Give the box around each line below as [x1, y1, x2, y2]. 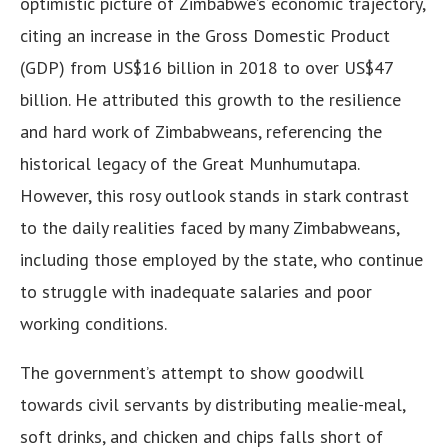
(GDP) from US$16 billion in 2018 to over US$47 [20, 56, 393, 80]
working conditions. [20, 312, 167, 336]
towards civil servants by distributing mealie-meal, [20, 393, 405, 417]
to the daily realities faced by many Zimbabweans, [20, 216, 399, 240]
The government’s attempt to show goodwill [20, 361, 364, 385]
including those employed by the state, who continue [20, 248, 423, 272]
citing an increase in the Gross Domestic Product [20, 24, 390, 48]
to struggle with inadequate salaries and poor [20, 280, 372, 304]
